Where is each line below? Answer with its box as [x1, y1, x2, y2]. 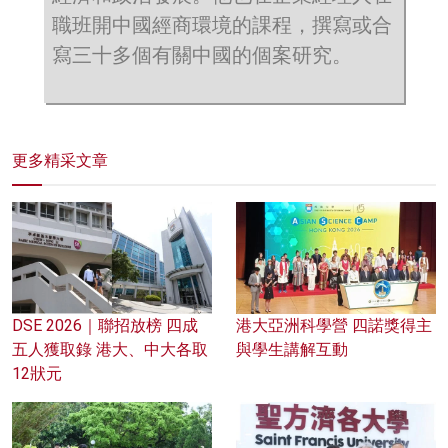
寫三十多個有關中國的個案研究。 [52, 42, 352, 67]
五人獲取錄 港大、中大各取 [12, 340, 208, 360]
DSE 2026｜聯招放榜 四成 [12, 316, 198, 336]
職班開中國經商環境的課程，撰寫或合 [52, 12, 392, 37]
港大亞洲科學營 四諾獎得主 [236, 316, 432, 336]
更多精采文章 [12, 150, 108, 170]
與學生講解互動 [236, 340, 348, 360]
